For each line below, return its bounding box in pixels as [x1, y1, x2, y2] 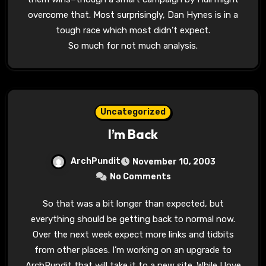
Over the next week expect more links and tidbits [32, 229, 234, 240]
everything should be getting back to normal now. [31, 214, 235, 225]
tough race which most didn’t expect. [56, 25, 210, 36]
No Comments [109, 172, 171, 182]
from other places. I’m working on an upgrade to [34, 245, 232, 256]
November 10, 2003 [132, 157, 216, 167]
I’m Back [108, 126, 158, 143]
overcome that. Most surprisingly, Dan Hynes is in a [28, 9, 238, 21]
